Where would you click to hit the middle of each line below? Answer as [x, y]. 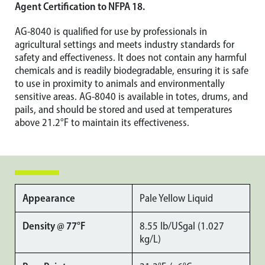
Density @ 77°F [54, 226]
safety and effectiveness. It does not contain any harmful [131, 57]
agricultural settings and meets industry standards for [125, 44]
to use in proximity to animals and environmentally [120, 83]
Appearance [49, 198]
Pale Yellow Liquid [176, 198]
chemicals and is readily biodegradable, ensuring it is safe [132, 70]
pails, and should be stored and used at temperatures [124, 109]
